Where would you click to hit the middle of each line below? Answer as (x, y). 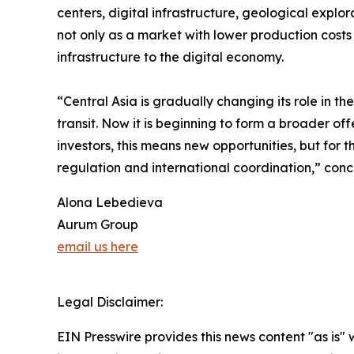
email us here (98, 247)
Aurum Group (98, 225)
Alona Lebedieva (110, 203)
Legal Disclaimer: (110, 302)
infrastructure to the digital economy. (170, 57)
